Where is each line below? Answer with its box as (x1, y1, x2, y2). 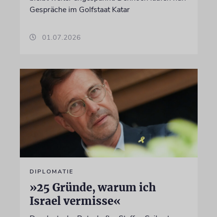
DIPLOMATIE (29, 168, 74, 175)
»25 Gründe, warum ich (29, 181, 156, 194)
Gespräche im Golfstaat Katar (29, 4, 130, 15)
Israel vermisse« (29, 194, 121, 208)
